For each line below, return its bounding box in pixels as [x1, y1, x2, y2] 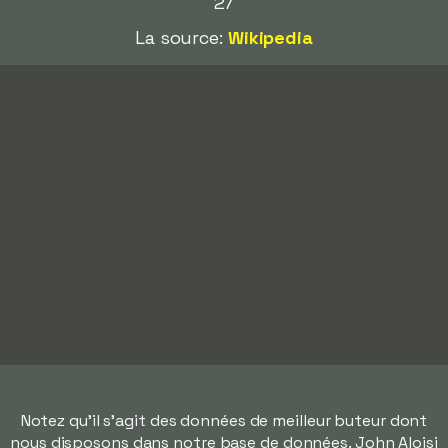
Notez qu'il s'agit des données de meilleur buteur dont [20, 410, 428, 431]
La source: [134, 26, 228, 49]
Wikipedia [227, 26, 313, 49]
